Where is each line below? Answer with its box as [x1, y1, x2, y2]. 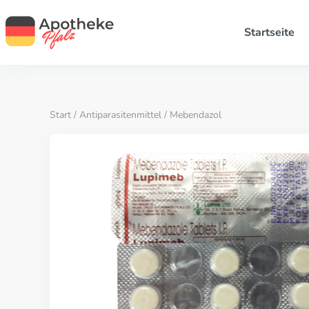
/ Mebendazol [161, 108, 221, 121]
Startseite [243, 25, 295, 40]
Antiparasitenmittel [79, 108, 161, 121]
